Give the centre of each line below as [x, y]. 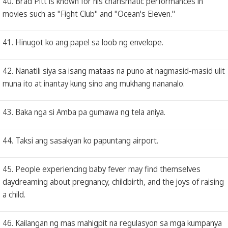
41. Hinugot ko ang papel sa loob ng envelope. [83, 42]
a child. [14, 194]
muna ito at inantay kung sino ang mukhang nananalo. [94, 83]
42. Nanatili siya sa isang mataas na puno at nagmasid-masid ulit [114, 70]
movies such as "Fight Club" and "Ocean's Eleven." [89, 13]
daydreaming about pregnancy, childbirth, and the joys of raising [113, 181]
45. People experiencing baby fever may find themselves [102, 169]
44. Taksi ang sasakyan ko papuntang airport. [80, 140]
